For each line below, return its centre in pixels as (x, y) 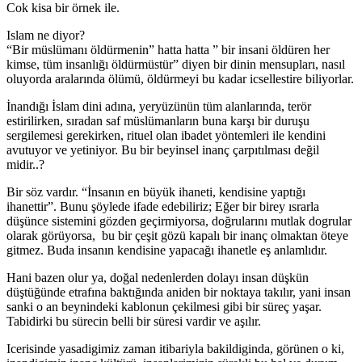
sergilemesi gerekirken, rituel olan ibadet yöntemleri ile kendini (166, 135)
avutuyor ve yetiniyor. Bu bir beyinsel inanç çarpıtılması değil (163, 149)
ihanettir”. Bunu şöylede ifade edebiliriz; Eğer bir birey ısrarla (163, 206)
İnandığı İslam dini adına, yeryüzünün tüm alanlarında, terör (159, 106)
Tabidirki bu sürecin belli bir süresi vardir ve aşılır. (134, 321)
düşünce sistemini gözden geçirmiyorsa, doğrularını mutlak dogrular (179, 221)
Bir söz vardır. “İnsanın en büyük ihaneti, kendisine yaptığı (156, 192)
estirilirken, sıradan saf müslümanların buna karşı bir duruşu (158, 120)
